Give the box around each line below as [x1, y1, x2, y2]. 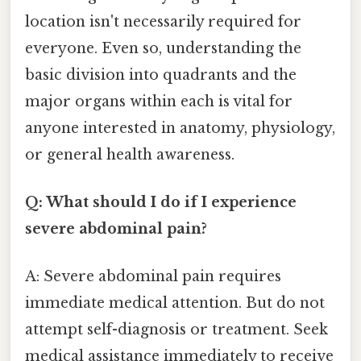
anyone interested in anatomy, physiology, [25, 118, 335, 137]
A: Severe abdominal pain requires [25, 268, 281, 286]
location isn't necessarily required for [25, 12, 301, 31]
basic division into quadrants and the [25, 65, 297, 84]
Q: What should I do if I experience [25, 193, 297, 211]
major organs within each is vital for [25, 92, 293, 110]
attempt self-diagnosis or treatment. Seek [25, 321, 328, 339]
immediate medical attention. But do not [25, 294, 325, 313]
